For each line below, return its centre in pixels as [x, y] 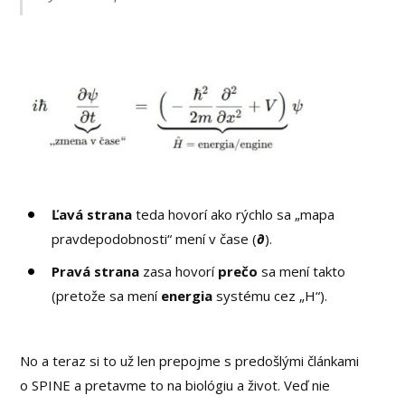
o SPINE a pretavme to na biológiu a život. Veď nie [175, 386]
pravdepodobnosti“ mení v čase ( [155, 239]
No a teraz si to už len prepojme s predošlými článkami [190, 361]
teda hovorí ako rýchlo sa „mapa [234, 215]
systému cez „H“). [270, 296]
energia [187, 296]
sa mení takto [302, 272]
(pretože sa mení [107, 296]
